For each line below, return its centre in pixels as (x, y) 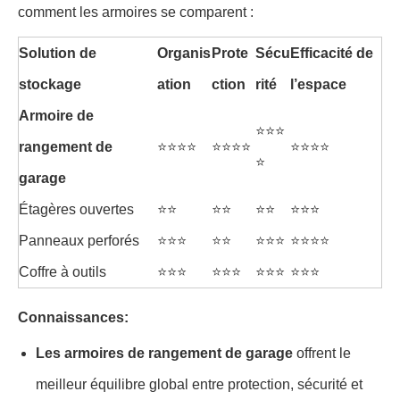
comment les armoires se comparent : (136, 12)
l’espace (318, 85)
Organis (184, 54)
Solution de (58, 54)
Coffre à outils (62, 272)
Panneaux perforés (79, 241)
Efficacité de (332, 54)
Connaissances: (73, 318)
